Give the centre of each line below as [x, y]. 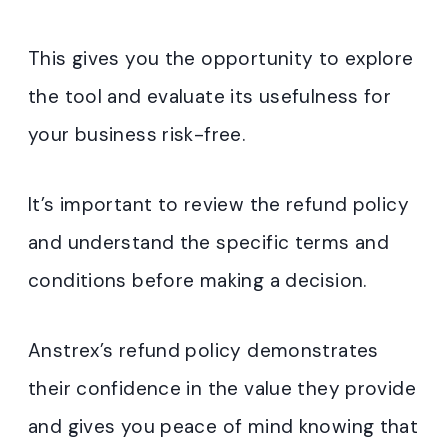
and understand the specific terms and [209, 243]
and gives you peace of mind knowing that [223, 427]
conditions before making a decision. [197, 281]
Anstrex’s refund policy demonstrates [203, 351]
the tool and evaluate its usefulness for [210, 97]
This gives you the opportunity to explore [221, 59]
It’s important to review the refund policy [218, 205]
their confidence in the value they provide [222, 389]
